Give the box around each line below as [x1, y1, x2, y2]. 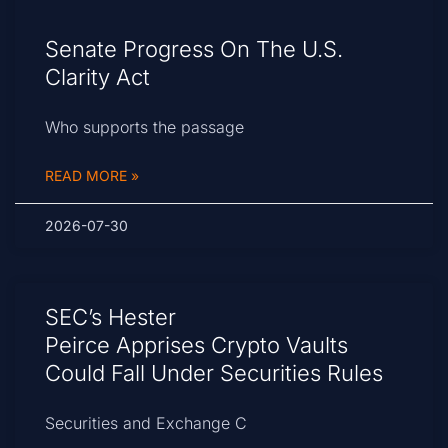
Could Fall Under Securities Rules [45, 360, 389, 387]
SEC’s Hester [45, 304, 176, 331]
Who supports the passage [45, 117, 244, 138]
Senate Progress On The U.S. [45, 36, 343, 63]
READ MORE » [45, 167, 139, 185]
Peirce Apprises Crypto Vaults [45, 332, 348, 359]
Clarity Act [45, 64, 156, 91]
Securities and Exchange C [45, 413, 247, 434]
